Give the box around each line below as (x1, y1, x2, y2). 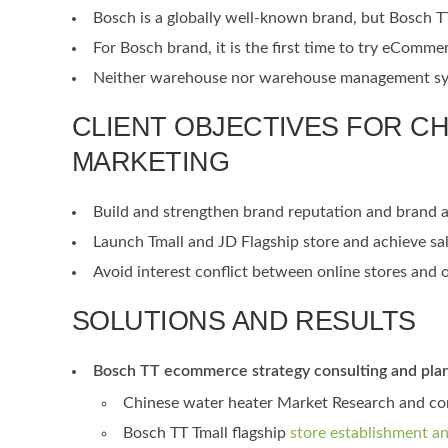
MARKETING (72, 147, 230, 177)
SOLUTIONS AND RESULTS (72, 306, 416, 336)
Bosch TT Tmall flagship (123, 425, 290, 441)
